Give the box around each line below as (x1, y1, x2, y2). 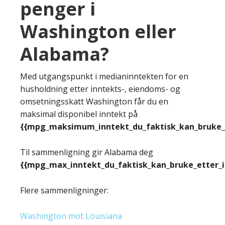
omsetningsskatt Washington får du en (20, 95, 168, 107)
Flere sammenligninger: (20, 184, 108, 196)
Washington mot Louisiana (20, 210, 122, 221)
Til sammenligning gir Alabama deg (20, 146, 153, 158)
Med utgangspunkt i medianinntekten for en (20, 70, 188, 82)
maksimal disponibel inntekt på (20, 108, 138, 120)
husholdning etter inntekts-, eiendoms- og (20, 83, 180, 94)
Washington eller (20, 19, 176, 44)
